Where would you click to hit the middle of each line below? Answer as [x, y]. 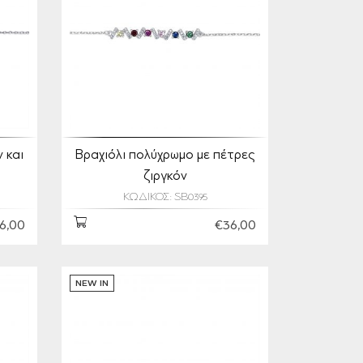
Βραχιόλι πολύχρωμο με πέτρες [165, 156]
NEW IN [92, 284]
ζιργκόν [165, 177]
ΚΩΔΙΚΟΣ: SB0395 [165, 198]
